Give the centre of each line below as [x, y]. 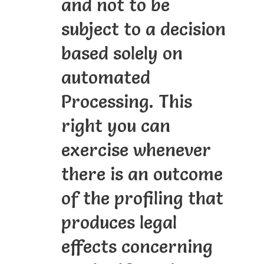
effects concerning [137, 247]
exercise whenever [136, 150]
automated [105, 78]
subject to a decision [143, 29]
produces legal [119, 223]
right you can [115, 126]
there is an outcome [142, 174]
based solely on [122, 54]
